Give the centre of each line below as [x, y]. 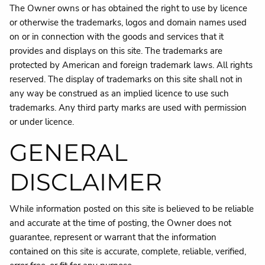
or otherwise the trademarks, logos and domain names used [128, 22]
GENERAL [69, 152]
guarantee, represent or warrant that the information [113, 237]
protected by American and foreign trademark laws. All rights [131, 65]
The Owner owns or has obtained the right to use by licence [129, 8]
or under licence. [42, 122]
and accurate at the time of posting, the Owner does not [121, 223]
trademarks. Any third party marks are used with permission [128, 108]
